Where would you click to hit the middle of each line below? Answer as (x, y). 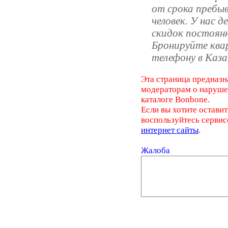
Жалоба (155, 151)
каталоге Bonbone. (175, 100)
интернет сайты (170, 130)
